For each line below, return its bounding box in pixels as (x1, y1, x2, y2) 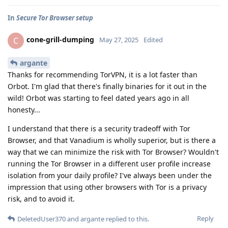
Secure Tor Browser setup (16, 13, 93, 22)
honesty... (8, 105, 40, 115)
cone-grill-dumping (26, 35, 94, 45)
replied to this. (104, 214, 149, 224)
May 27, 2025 (99, 35, 138, 45)
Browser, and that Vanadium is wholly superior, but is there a (8, 135, 216, 146)
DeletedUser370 (17, 214, 66, 224)
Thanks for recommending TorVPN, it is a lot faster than (8, 70, 197, 80)
